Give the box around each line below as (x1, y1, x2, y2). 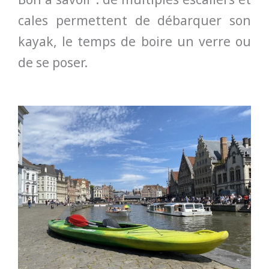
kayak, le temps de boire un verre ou (18, 33, 251, 50)
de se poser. (18, 54, 88, 71)
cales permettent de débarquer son (18, 12, 251, 29)
